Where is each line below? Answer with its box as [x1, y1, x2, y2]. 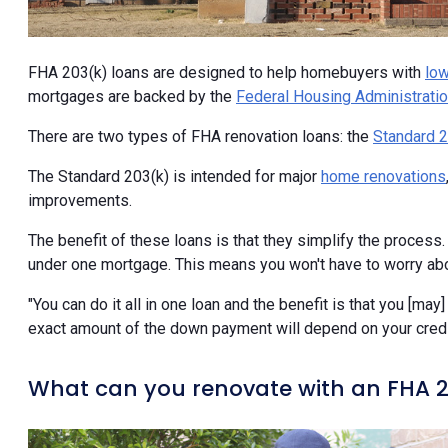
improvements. [28, 191, 132, 211]
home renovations [321, 167, 446, 187]
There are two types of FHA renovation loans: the [28, 127, 373, 147]
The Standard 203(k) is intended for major [28, 167, 321, 187]
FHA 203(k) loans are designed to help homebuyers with [28, 63, 425, 83]
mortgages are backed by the [28, 87, 236, 107]
